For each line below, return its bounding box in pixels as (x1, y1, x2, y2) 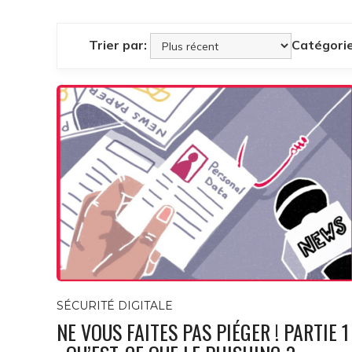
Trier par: (89, 36, 148, 53)
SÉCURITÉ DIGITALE (57, 299, 173, 313)
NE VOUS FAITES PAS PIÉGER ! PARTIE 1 (57, 317, 349, 348)
